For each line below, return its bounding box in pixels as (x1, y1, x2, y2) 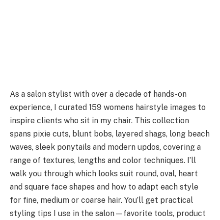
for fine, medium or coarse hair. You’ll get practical (10, 195, 193, 205)
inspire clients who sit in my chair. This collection (10, 115, 189, 125)
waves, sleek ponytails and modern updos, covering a (10, 142, 201, 152)
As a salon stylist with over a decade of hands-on (10, 89, 187, 99)
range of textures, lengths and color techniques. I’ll (10, 155, 196, 165)
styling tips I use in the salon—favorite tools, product (10, 208, 206, 218)
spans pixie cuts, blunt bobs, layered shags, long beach (10, 129, 210, 138)
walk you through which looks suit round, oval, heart (10, 168, 198, 178)
